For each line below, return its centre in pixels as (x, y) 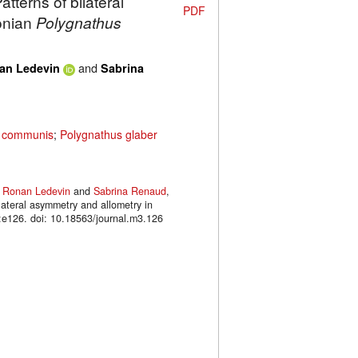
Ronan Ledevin (36, 191)
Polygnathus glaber (109, 135)
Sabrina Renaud (130, 191)
